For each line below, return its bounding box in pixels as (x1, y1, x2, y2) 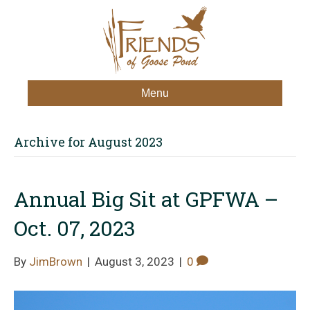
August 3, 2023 (95, 254, 174, 268)
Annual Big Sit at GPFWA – (14, 185, 278, 212)
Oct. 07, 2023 (14, 214, 136, 241)
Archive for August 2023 (14, 133, 163, 150)
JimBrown (29, 254, 82, 268)
